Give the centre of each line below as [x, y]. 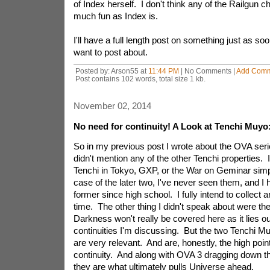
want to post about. [111, 52]
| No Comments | [207, 71]
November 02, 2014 [112, 106]
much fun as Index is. [117, 16]
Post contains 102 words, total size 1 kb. [140, 79]
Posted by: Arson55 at [111, 71]
